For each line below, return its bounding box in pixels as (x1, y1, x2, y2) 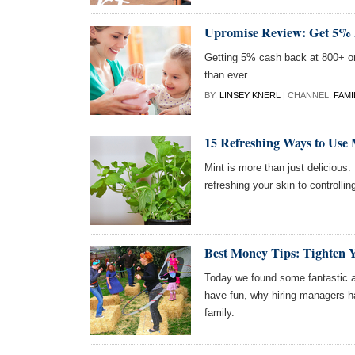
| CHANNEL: (281, 90, 334, 101)
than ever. (204, 69, 250, 81)
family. (204, 307, 235, 319)
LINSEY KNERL (219, 90, 281, 101)
